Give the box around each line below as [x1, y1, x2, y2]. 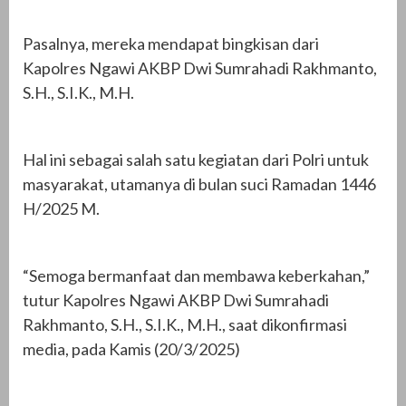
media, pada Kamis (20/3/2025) [23, 338, 240, 359]
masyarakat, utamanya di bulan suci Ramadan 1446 [23, 173, 376, 194]
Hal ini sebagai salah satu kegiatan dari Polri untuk [23, 149, 369, 169]
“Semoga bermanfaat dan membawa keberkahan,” [23, 265, 370, 285]
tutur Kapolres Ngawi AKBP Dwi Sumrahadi [23, 289, 329, 310]
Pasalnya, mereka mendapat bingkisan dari [23, 33, 319, 53]
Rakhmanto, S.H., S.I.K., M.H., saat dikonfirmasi [23, 314, 347, 334]
